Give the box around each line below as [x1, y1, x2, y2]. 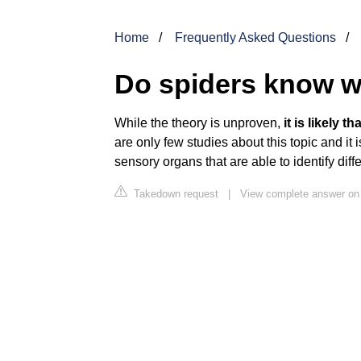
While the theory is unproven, [114, 115, 284, 130]
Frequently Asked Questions [175, 30, 336, 44]
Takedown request [131, 187, 218, 200]
